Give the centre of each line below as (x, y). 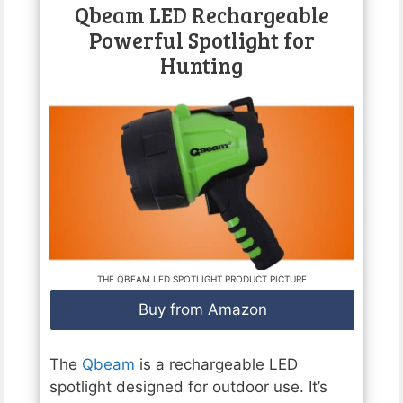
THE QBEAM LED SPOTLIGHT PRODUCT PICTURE (201, 278)
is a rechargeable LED (216, 365)
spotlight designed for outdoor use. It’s (188, 387)
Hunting (201, 65)
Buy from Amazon (202, 309)
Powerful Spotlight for (201, 40)
